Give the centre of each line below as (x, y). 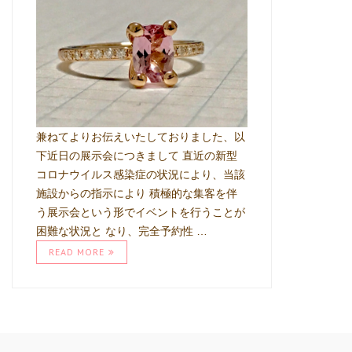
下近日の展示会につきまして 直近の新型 (137, 156)
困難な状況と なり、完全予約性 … (122, 231)
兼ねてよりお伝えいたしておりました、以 (141, 137)
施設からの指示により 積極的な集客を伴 (137, 194)
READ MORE (77, 252)
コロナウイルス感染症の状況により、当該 (141, 175)
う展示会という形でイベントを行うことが (141, 213)
